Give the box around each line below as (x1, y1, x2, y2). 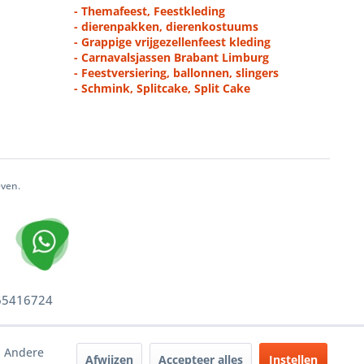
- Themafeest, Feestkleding (74, 3, 225, 19)
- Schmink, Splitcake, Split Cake (74, 80, 250, 96)
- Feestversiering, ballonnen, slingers (74, 65, 279, 80)
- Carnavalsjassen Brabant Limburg (74, 50, 269, 65)
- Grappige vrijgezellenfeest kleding (74, 34, 271, 50)
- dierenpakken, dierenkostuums (74, 19, 258, 34)
